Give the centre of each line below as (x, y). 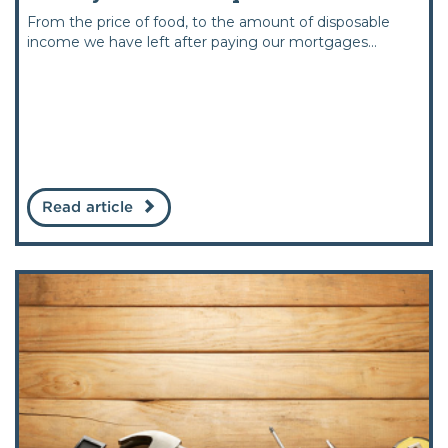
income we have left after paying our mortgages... (202, 41)
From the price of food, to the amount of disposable (208, 21)
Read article (87, 208)
